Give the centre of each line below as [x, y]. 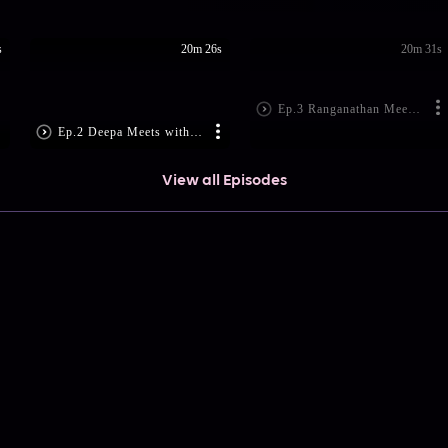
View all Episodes [224, 181]
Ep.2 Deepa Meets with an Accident [195, 132]
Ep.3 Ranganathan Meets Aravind [413, 108]
